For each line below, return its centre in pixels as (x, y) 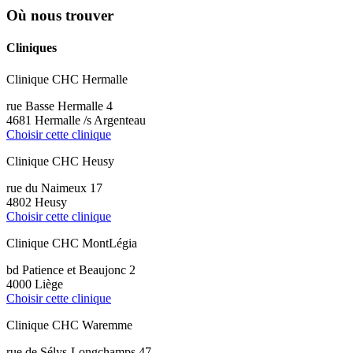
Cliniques (32, 48)
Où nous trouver (60, 16)
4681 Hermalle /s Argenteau (76, 120)
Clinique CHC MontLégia (72, 243)
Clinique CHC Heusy (60, 161)
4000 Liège (35, 284)
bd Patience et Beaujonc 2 (71, 269)
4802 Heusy (37, 202)
